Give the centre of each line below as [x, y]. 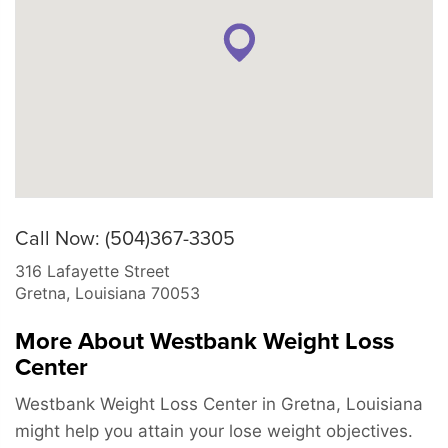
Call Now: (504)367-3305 [125, 239]
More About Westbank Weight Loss [204, 342]
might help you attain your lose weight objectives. [214, 431]
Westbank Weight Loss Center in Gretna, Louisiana [219, 404]
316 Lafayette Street [92, 271]
